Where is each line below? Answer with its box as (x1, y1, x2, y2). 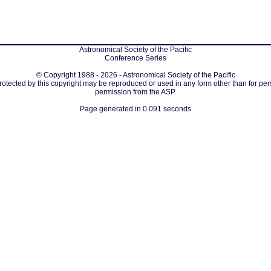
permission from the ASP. (95, 88, 176, 96)
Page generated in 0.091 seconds (80, 105, 191, 113)
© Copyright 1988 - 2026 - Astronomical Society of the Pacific (36, 71, 235, 79)
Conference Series (105, 54, 166, 62)
